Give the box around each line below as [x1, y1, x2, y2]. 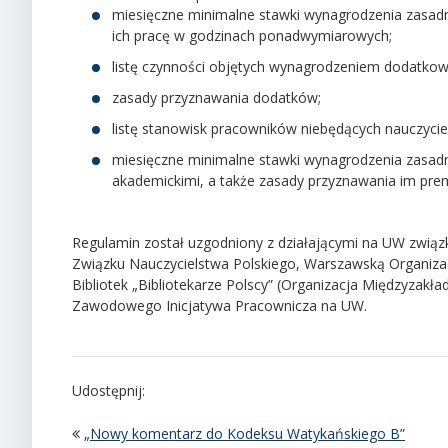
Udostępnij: [72, 380, 145, 400]
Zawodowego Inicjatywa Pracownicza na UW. [72, 295, 367, 315]
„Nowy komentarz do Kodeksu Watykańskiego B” [84, 423, 405, 443]
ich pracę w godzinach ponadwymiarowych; [112, 25, 392, 45]
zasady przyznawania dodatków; [112, 87, 321, 107]
